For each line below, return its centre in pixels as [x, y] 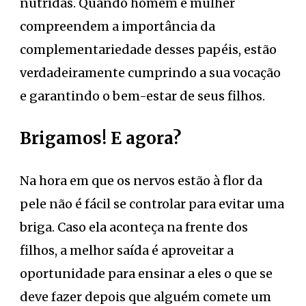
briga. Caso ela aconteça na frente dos [134, 227]
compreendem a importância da [117, 26]
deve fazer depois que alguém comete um [145, 296]
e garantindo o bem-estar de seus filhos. [142, 96]
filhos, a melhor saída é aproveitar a [127, 250]
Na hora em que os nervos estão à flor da [141, 180]
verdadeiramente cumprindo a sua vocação [150, 72]
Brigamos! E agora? [100, 138]
